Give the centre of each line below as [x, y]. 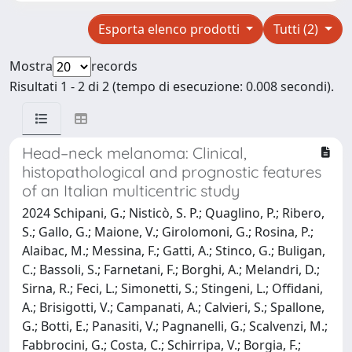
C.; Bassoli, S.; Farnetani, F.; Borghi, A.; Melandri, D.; [171, 269]
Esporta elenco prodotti [170, 29]
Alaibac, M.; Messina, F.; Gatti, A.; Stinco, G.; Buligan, [174, 250]
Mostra [31, 66]
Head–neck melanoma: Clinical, [134, 152]
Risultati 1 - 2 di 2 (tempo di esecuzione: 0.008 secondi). [172, 86]
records [114, 66]
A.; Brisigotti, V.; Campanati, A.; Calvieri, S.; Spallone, [173, 307]
